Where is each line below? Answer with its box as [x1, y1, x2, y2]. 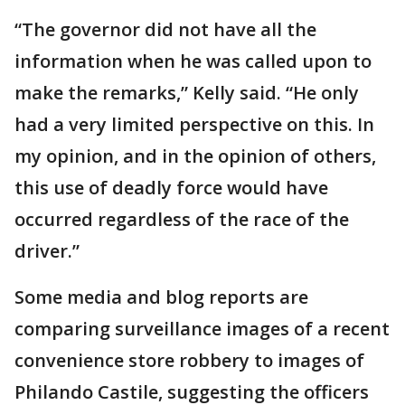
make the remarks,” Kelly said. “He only [14, 80, 359, 105]
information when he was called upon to [14, 49, 372, 73]
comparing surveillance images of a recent [14, 316, 390, 341]
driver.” [14, 239, 80, 263]
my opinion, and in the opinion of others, [14, 144, 376, 168]
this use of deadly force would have [14, 175, 328, 200]
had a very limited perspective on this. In [14, 112, 374, 137]
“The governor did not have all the [14, 17, 316, 42]
